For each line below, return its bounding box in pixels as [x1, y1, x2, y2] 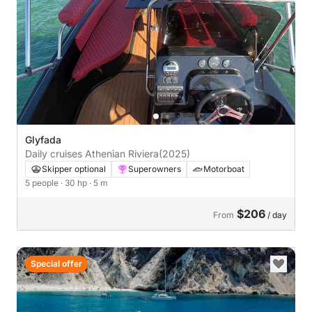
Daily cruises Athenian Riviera [25, 147, 159, 159]
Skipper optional [42, 163, 106, 174]
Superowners [128, 163, 181, 174]
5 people [25, 177, 61, 188]
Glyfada [25, 133, 61, 146]
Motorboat [203, 163, 244, 174]
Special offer [31, 258, 82, 269]
